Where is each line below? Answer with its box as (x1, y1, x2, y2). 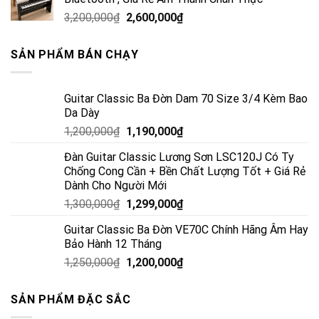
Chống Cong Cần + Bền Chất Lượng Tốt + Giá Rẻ (64, 164, 305, 178)
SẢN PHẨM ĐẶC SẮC (11, 292, 131, 306)
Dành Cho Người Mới (64, 178, 167, 192)
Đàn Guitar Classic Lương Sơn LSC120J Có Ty (64, 150, 294, 164)
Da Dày (64, 105, 100, 120)
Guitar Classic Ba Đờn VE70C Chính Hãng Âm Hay (64, 222, 308, 236)
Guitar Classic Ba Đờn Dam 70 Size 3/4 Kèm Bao (64, 91, 308, 105)
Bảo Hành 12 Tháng (64, 236, 162, 251)
